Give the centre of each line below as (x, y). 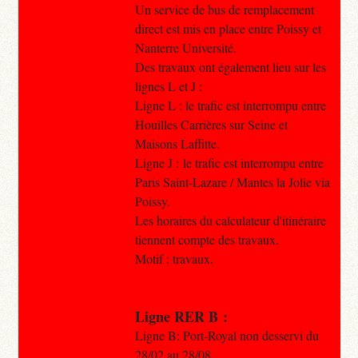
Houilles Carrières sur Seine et (211, 124)
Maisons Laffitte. (177, 143)
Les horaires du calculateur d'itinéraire (230, 220)
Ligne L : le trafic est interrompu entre (230, 105)
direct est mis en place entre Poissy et (228, 28)
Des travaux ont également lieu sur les (230, 66)
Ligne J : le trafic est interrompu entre (229, 162)
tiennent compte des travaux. (207, 239)
